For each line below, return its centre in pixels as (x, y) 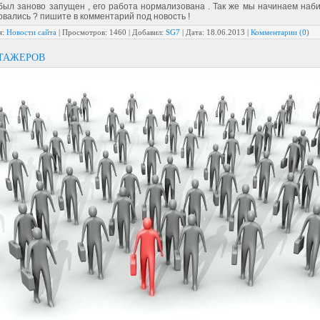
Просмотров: (85, 32)
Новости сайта (31, 32)
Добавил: (148, 32)
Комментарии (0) (280, 32)
